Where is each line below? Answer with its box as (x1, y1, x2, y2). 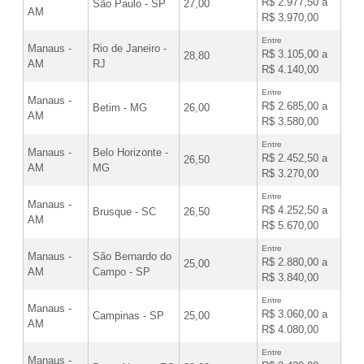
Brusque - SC (93, 206, 156, 219)
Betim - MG (93, 102, 147, 115)
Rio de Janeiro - (93, 42, 167, 55)
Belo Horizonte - (93, 146, 168, 159)
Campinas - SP (93, 310, 164, 323)
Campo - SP (93, 266, 150, 279)
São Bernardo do (93, 250, 171, 263)
